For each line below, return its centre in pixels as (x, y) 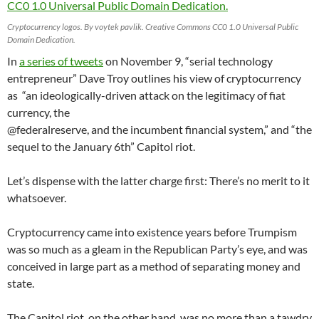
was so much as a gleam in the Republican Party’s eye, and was (157, 249)
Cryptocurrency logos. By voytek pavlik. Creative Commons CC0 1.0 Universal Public (153, 26)
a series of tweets (61, 61)
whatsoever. (37, 197)
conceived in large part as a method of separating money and (154, 266)
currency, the (38, 112)
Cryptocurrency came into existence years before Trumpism (152, 231)
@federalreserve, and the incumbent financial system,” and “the (159, 129)
